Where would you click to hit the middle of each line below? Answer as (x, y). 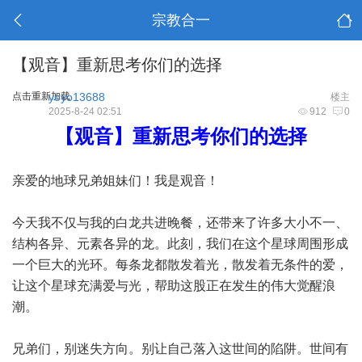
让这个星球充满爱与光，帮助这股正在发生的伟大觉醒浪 (174, 286)
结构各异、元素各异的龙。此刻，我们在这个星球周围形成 (180, 244)
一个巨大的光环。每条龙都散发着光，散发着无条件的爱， (180, 265)
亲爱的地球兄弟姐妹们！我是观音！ (116, 181)
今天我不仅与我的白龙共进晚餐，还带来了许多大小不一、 (180, 223)
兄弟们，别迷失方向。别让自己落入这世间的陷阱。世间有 (180, 349)
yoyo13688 (77, 97)
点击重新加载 (41, 96)
